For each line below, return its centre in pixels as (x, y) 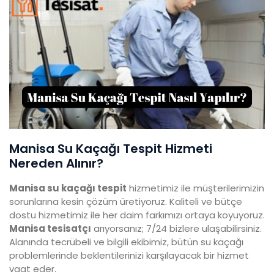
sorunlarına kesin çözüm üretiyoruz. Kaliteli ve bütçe (126, 202)
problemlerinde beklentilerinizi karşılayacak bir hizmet (129, 256)
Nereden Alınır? (56, 164)
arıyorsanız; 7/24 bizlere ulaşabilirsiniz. (176, 229)
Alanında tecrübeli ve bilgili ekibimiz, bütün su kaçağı (126, 242)
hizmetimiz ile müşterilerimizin (195, 188)
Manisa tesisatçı (50, 229)
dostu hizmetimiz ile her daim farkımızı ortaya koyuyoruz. (137, 215)
